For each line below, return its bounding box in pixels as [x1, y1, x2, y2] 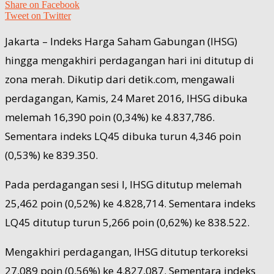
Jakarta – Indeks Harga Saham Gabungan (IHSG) [5, 34, 237, 48]
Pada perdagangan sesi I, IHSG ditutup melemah [5, 177, 242, 191]
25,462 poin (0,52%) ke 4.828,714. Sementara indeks [5, 196, 256, 210]
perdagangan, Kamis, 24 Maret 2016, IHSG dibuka [5, 91, 248, 105]
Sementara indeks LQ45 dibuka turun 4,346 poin [5, 128, 241, 143]
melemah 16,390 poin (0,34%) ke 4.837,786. [5, 109, 215, 124]
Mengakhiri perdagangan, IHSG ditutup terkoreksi [5, 244, 248, 259]
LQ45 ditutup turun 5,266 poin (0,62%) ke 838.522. [5, 215, 250, 229]
